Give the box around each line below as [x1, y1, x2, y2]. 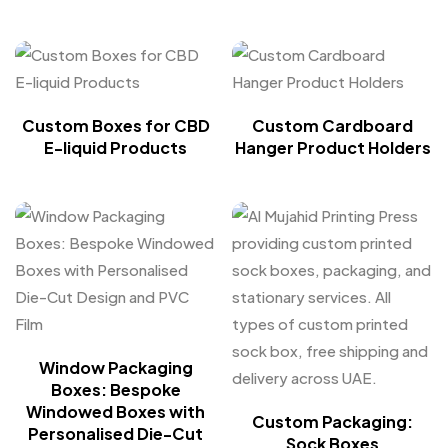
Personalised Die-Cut [28, 423, 203, 444]
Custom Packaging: [252, 411, 413, 432]
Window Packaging [38, 357, 193, 378]
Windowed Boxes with [26, 401, 205, 422]
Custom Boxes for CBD [21, 115, 210, 136]
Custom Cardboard [252, 115, 413, 136]
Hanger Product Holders [234, 137, 431, 158]
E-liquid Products [44, 137, 187, 158]
